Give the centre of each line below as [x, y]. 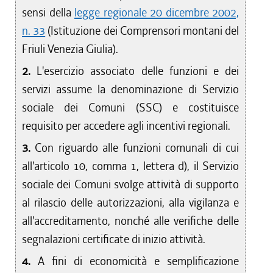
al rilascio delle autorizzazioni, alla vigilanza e [131, 203]
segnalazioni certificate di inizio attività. [114, 239]
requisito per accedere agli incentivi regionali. [126, 126]
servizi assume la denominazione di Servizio [131, 89]
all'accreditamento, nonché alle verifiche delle [131, 221]
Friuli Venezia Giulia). [70, 49]
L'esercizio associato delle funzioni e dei [138, 71]
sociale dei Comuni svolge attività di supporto [131, 184]
